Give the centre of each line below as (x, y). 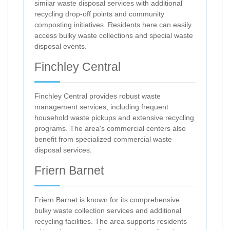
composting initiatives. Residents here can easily (113, 25)
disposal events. (61, 46)
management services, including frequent (101, 107)
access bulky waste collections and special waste (114, 36)
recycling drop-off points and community (99, 14)
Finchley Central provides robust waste (98, 96)
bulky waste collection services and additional (108, 211)
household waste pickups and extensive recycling (114, 118)
